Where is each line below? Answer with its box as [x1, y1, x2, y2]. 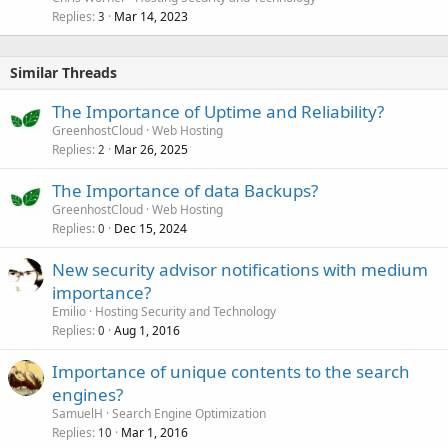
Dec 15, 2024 [114, 220, 187, 237]
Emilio [52, 303, 86, 320]
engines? [52, 383, 123, 406]
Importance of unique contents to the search [52, 360, 410, 383]
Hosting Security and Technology [95, 303, 276, 320]
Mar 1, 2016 [121, 424, 188, 441]
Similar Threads [10, 63, 117, 82]
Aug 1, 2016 [114, 322, 180, 339]
